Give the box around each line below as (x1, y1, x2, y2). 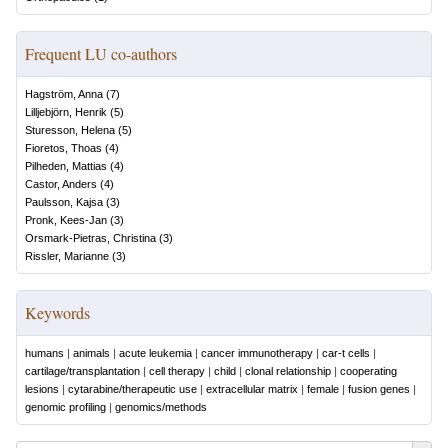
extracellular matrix (206, 383, 298, 395)
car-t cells (322, 347, 370, 359)
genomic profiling (25, 401, 106, 413)
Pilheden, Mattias (25, 160, 107, 172)
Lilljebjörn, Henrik (25, 106, 107, 118)
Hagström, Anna (25, 88, 103, 100)
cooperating (340, 365, 397, 377)
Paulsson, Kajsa (25, 196, 103, 208)
